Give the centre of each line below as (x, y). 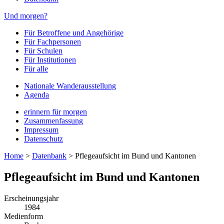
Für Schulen (43, 51)
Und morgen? (26, 16)
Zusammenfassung (53, 121)
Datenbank (49, 156)
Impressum (41, 130)
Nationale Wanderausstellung (70, 86)
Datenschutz (43, 139)
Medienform (23, 216)
